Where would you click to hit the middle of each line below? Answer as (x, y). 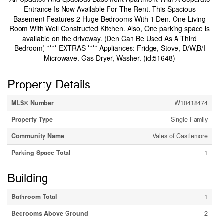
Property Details (49, 84)
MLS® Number (33, 103)
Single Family (189, 120)
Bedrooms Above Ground (50, 213)
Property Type (32, 120)
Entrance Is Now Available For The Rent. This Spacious (109, 9)
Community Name (38, 136)
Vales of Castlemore (180, 136)
